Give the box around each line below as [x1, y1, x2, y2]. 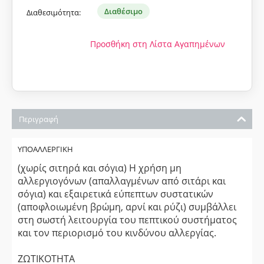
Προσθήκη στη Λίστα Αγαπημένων [90, 38, 225, 49]
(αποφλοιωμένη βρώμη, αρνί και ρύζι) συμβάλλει [18, 200, 236, 213]
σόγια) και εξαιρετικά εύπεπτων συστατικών [18, 187, 213, 200]
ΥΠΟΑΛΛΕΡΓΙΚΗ [18, 144, 73, 154]
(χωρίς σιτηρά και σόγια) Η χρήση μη [18, 161, 181, 174]
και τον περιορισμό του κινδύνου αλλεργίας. [18, 226, 216, 239]
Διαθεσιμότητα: [27, 7, 81, 18]
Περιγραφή [19, 114, 58, 124]
